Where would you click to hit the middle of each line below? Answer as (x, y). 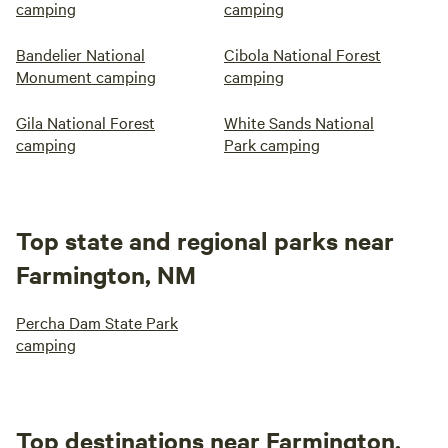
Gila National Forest (85, 122)
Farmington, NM (106, 274)
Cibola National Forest (302, 54)
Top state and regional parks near (205, 240)
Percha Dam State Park (97, 322)
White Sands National (299, 122)
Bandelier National (80, 54)
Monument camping (86, 76)
